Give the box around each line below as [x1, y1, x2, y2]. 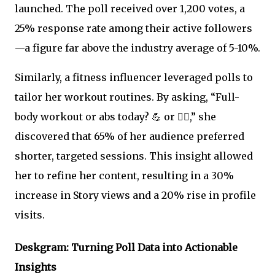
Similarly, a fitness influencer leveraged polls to [15, 71, 253, 84]
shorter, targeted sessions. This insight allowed [15, 150, 253, 163]
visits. [15, 209, 45, 222]
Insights [15, 261, 56, 274]
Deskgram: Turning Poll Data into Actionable [15, 241, 238, 254]
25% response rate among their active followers [15, 22, 252, 35]
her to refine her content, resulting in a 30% [15, 169, 234, 182]
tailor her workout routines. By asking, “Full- [15, 91, 239, 104]
